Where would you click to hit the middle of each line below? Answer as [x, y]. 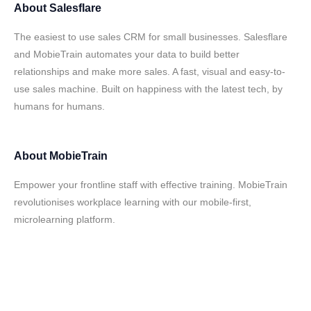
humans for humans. [59, 106]
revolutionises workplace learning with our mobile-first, [133, 202]
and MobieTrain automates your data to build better [127, 54]
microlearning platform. [65, 219]
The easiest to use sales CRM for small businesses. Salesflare [151, 37]
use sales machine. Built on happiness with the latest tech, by [148, 89]
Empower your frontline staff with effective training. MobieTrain [151, 185]
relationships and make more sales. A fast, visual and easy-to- [150, 72]
